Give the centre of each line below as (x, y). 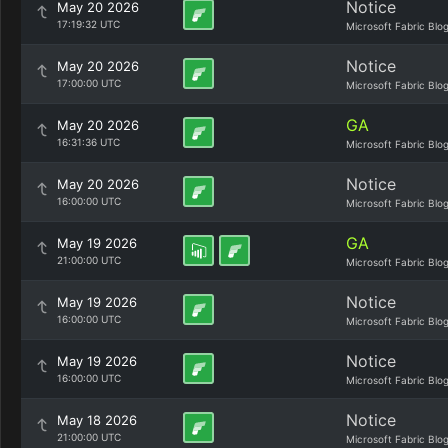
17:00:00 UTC (89, 83)
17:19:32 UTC (88, 24)
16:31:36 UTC (88, 142)
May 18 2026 (97, 420)
